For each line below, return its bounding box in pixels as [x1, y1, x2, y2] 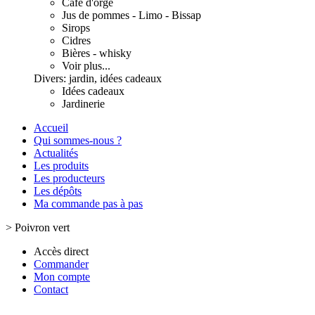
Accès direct [34, 245, 89, 257]
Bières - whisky [62, 47, 131, 59]
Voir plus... [62, 60, 110, 72]
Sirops [62, 22, 90, 34]
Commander [34, 258, 89, 270]
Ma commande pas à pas [34, 198, 143, 210]
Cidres [62, 34, 91, 46]
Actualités [34, 147, 78, 159]
